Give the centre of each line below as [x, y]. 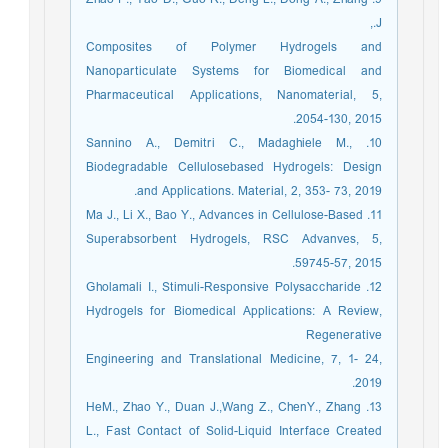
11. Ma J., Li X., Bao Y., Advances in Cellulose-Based [229, 215]
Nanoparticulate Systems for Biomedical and [239, 71]
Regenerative [349, 335]
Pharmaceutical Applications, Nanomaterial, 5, [239, 95]
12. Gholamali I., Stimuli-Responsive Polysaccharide [228, 287]
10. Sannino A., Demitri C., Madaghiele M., [224, 143]
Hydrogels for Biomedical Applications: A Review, [239, 311]
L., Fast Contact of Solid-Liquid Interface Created [239, 431]
